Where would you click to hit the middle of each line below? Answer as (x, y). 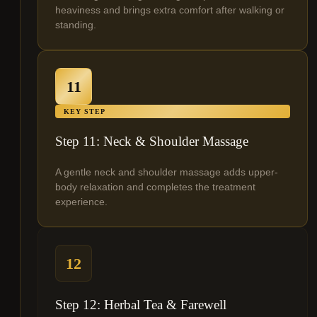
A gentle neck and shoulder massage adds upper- (167, 172)
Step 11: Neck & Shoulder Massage (152, 142)
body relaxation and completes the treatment (155, 187)
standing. (76, 25)
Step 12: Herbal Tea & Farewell (141, 305)
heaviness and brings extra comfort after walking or (170, 10)
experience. (81, 202)
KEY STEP (85, 112)
